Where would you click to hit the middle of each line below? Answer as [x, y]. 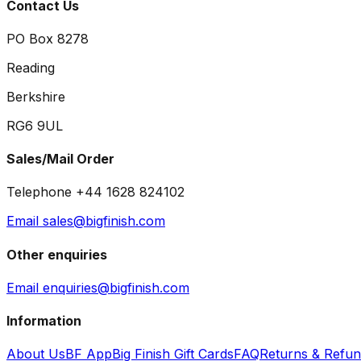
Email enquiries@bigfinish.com [98, 287]
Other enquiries [57, 254]
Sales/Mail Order [60, 159]
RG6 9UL [35, 125]
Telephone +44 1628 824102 [95, 192]
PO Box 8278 [48, 38]
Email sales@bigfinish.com [86, 221]
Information [44, 321]
